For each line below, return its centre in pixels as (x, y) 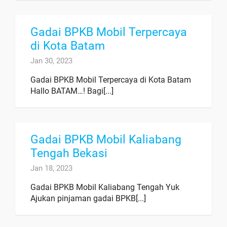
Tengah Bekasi (69, 153)
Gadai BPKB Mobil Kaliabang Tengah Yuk (105, 187)
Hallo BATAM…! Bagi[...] (72, 91)
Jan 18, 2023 (51, 168)
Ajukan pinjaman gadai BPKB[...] (88, 198)
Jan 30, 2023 (51, 61)
